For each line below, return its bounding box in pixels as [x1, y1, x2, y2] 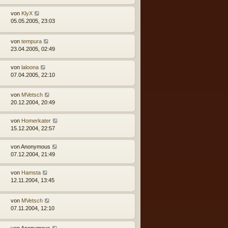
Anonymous [21, 144, 50, 150]
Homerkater [21, 118, 51, 124]
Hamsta [21, 169, 41, 176]
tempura [21, 38, 42, 44]
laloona [21, 64, 39, 70]
